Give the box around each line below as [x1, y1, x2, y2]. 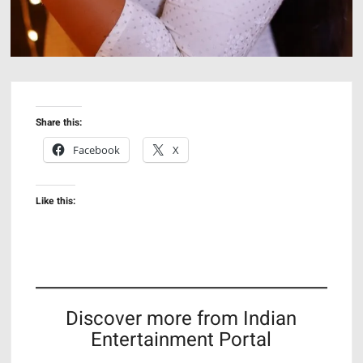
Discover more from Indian [66, 305, 297, 334]
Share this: [36, 115, 83, 130]
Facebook [73, 143, 121, 158]
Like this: [36, 194, 76, 209]
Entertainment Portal [91, 326, 272, 355]
